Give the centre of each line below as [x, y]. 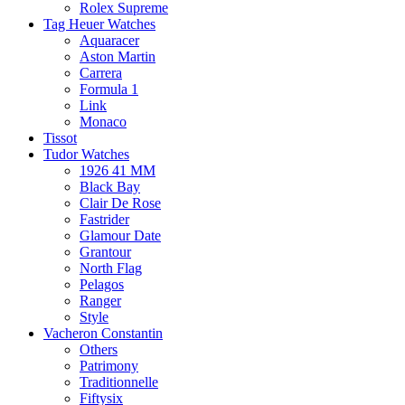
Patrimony [109, 365]
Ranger [100, 300]
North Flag [111, 268]
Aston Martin [118, 56]
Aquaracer [109, 40]
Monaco [103, 121]
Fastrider [104, 219]
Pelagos [102, 284]
